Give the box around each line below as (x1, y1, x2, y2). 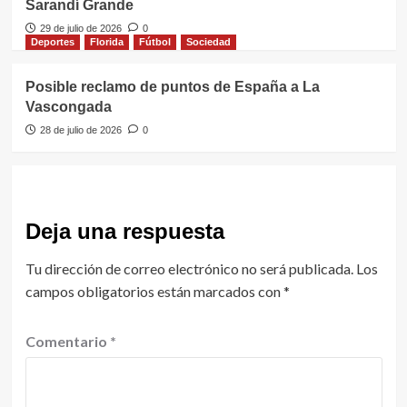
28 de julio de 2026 (39, 124, 122, 136)
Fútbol (138, 36, 171, 48)
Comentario (25, 333, 110, 351)
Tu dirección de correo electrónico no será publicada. (25, 260, 353, 278)
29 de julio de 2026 (39, 23, 122, 35)
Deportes (30, 36, 74, 48)
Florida (89, 36, 124, 48)
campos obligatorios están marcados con (25, 283, 283, 301)
